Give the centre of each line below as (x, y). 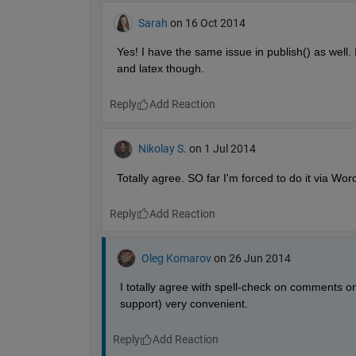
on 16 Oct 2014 (207, 23)
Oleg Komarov (176, 258)
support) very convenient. (184, 304)
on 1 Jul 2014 (222, 149)
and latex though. (160, 69)
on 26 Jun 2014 (252, 258)
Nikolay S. (162, 149)
